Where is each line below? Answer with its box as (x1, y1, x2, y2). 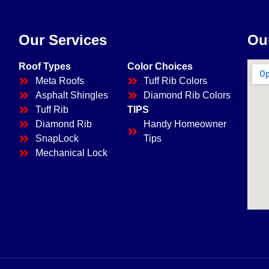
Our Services (19, 31, 107, 48)
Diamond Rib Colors (144, 89, 231, 100)
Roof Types (19, 61, 71, 71)
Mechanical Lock (35, 147, 107, 158)
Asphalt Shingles (35, 89, 108, 100)
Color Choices (127, 61, 193, 71)
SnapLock (35, 133, 79, 144)
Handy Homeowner (144, 118, 227, 129)
